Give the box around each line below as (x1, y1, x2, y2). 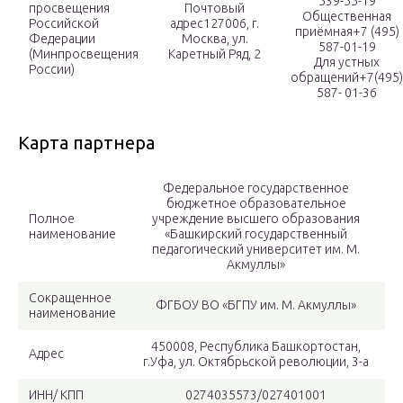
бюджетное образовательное (166, 196, 346, 211)
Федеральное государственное (163, 181, 349, 196)
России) (29, 62, 75, 77)
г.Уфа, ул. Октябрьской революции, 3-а (143, 354, 369, 370)
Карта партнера (18, 132, 155, 154)
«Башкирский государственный (165, 227, 347, 242)
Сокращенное (29, 291, 112, 306)
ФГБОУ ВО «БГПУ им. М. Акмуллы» (156, 298, 356, 313)
